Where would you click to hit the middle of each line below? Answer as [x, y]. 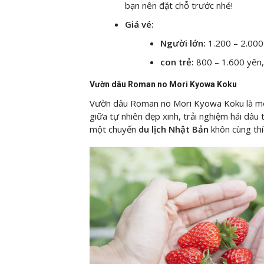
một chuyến [113, 129]
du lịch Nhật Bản [174, 129]
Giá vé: [141, 24]
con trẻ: [177, 62]
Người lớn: [183, 43]
